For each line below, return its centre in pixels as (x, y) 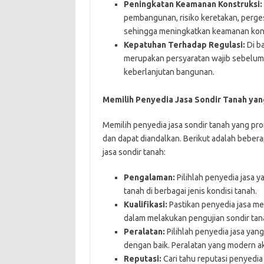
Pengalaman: (149, 177)
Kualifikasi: (145, 204)
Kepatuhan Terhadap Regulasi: (184, 44)
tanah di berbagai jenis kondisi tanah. (190, 191)
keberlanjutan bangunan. (169, 72)
